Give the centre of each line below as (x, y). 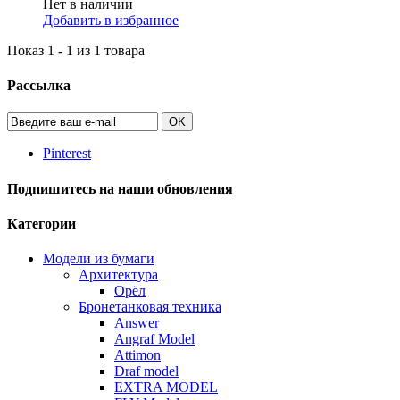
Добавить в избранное (111, 20)
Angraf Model (154, 339)
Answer (137, 323)
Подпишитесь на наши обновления (120, 188)
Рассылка (39, 86)
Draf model (146, 371)
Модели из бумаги (99, 259)
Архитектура (118, 275)
